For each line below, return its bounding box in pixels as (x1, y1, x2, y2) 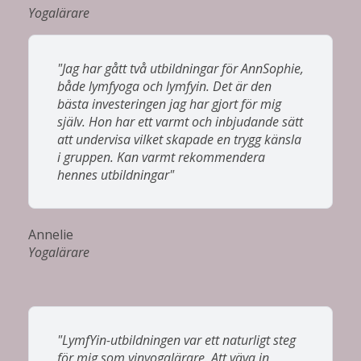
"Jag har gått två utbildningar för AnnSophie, (57, 59, 304, 77)
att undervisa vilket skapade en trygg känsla (57, 130, 301, 148)
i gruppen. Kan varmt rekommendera (57, 147, 265, 166)
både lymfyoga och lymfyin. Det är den (57, 77, 272, 95)
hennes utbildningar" (57, 165, 174, 184)
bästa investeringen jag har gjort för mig (57, 94, 281, 113)
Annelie (28, 225, 73, 243)
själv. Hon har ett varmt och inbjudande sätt (57, 112, 303, 131)
